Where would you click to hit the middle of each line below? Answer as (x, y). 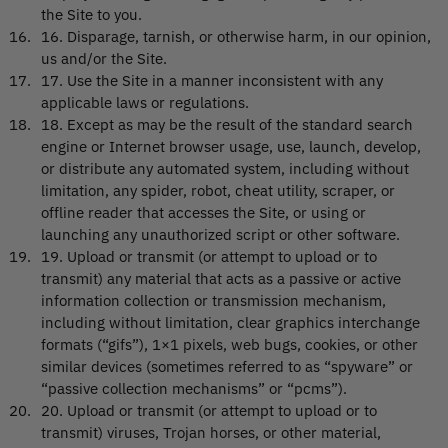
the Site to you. (91, 15)
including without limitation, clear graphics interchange (230, 323)
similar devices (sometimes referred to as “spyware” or (227, 367)
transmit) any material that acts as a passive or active (221, 279)
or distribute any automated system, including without (225, 169)
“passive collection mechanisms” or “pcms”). (194, 389)
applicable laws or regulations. (145, 103)
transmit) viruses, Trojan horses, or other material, (211, 433)
